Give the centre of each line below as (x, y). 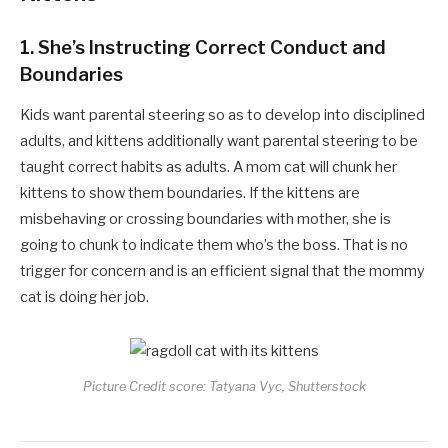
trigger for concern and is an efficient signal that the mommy (222, 270)
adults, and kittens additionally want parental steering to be (219, 140)
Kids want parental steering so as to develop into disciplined (222, 114)
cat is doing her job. (84, 296)
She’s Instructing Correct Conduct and (210, 47)
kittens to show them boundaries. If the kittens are (190, 192)
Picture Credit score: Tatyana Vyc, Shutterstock (224, 386)
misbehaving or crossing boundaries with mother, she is (205, 218)
